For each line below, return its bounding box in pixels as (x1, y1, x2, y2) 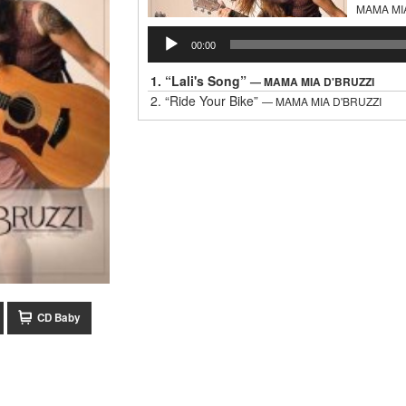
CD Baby (37, 309, 81, 325)
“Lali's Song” (164, 72, 250, 91)
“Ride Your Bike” (164, 92, 262, 111)
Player (146, 44, 183, 63)
